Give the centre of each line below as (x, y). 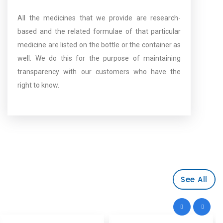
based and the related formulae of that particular (99, 32)
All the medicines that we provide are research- (99, 18)
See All (194, 180)
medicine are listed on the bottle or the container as (99, 45)
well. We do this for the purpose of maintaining (99, 58)
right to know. (39, 85)
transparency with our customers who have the (99, 72)
